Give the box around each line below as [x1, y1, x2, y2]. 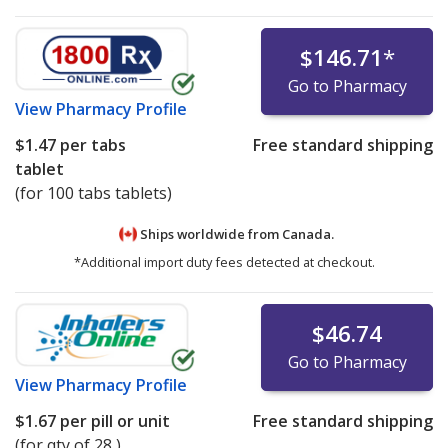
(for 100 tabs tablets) [15, 181, 172, 204]
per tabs [56, 133, 126, 156]
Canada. [281, 224, 334, 243]
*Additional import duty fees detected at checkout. [73, 253, 375, 272]
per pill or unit [56, 410, 170, 433]
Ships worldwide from [136, 224, 282, 243]
